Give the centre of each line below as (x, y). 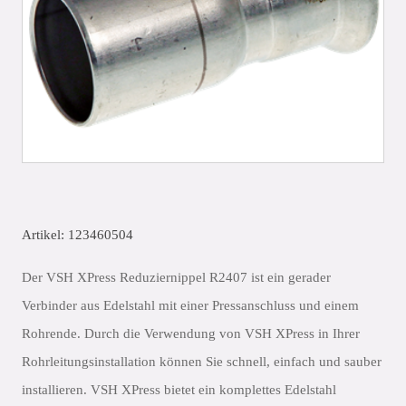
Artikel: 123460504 (77, 235)
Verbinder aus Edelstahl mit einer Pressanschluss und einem (190, 305)
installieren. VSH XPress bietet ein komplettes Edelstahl (179, 390)
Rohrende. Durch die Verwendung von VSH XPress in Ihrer (191, 333)
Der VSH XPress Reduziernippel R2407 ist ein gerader (176, 277)
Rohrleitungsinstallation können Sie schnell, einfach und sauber (202, 362)
